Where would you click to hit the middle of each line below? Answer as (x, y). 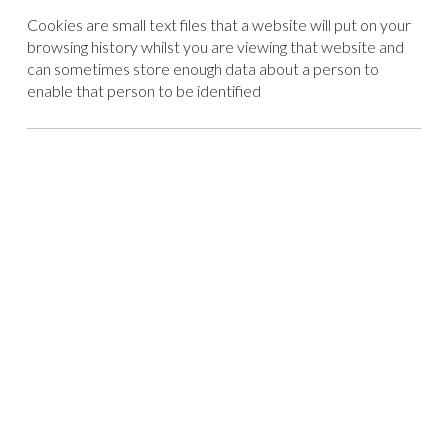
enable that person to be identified (143, 91)
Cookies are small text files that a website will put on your (218, 25)
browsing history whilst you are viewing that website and (215, 47)
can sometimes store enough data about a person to (202, 69)
